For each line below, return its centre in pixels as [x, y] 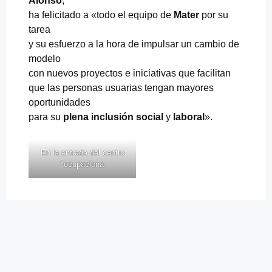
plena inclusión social [113, 117]
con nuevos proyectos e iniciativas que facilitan [130, 73]
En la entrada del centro [82, 152]
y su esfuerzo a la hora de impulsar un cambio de [134, 44]
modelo [45, 58]
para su [46, 117]
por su [214, 15]
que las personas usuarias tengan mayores [121, 87]
